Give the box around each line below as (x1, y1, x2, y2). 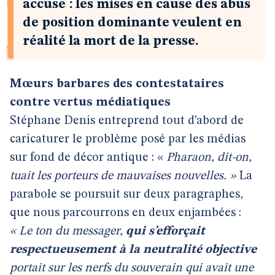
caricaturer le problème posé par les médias (10, 133, 246, 145)
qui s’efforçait (126, 225, 205, 238)
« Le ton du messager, (10, 225, 126, 238)
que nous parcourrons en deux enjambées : (10, 207, 241, 219)
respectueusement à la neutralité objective (10, 244, 257, 256)
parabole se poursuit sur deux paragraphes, (10, 188, 243, 201)
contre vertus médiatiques (10, 96, 171, 109)
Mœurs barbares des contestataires (10, 78, 224, 90)
